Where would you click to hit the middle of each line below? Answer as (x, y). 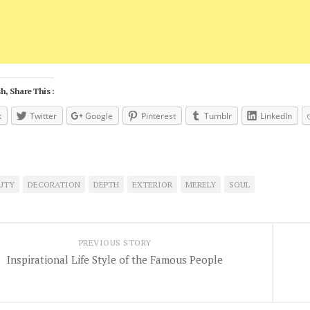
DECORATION (54, 184)
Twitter (43, 116)
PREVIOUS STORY (115, 242)
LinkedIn (276, 116)
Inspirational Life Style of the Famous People (115, 259)
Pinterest (158, 116)
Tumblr (218, 116)
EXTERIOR (152, 184)
